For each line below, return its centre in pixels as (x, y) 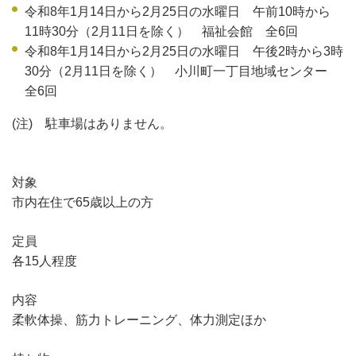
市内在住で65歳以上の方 (83, 203)
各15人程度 (44, 261)
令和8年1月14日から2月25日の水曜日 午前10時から (178, 12)
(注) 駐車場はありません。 (92, 124)
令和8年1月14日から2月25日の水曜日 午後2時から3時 (184, 52)
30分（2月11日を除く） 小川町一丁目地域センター (182, 72)
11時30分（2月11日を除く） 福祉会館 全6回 (161, 32)
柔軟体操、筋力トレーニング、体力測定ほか (139, 320)
